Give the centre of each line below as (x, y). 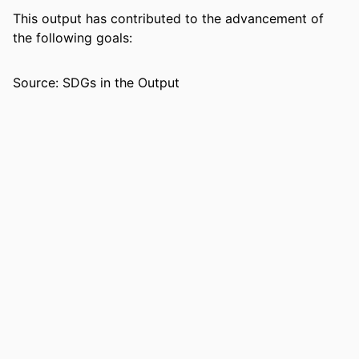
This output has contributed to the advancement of (168, 19)
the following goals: (73, 38)
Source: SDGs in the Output (96, 83)
